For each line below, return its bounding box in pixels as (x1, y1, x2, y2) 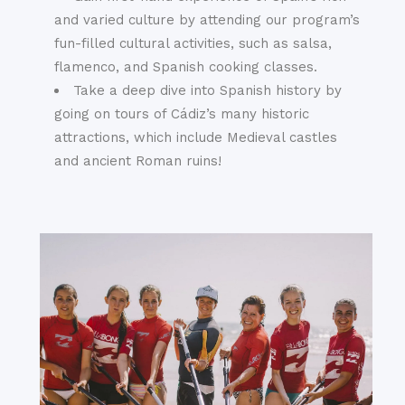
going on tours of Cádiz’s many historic (54, 105, 309, 122)
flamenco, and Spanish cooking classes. (54, 58, 317, 75)
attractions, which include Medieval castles (54, 128, 337, 146)
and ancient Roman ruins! (54, 152, 221, 169)
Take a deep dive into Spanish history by (73, 81, 342, 99)
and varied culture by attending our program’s (54, 11, 360, 28)
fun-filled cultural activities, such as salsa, (54, 34, 332, 52)
